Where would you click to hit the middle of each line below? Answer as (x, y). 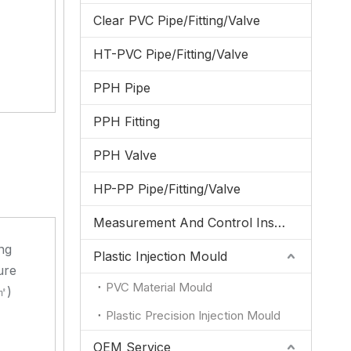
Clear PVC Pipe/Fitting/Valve (177, 20)
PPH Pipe (122, 88)
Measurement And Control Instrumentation (280, 223)
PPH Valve (125, 155)
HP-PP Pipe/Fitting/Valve (167, 189)
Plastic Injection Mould (160, 256)
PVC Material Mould (159, 287)
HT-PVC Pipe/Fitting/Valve (171, 54)
